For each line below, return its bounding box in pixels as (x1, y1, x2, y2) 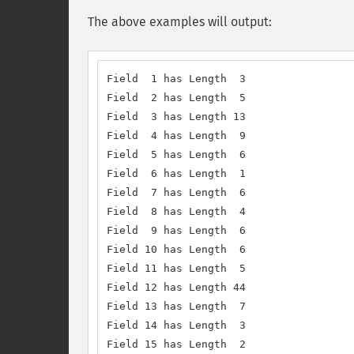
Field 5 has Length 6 (107, 149, 246, 160)
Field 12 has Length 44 (107, 281, 246, 293)
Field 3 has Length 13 (107, 111, 246, 122)
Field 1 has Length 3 (107, 73, 246, 85)
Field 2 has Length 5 (107, 92, 246, 104)
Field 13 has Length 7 (107, 300, 246, 312)
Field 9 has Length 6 (107, 224, 246, 236)
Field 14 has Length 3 (107, 319, 246, 331)
